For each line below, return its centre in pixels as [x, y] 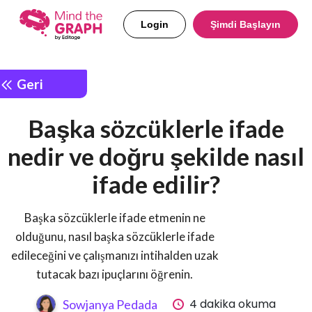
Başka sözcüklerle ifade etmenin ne [115, 218]
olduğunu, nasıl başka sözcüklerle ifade [115, 237]
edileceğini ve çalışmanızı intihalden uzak [115, 256]
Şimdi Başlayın [245, 24]
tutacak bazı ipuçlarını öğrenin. [115, 274]
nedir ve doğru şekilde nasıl [156, 156]
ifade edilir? [156, 184]
